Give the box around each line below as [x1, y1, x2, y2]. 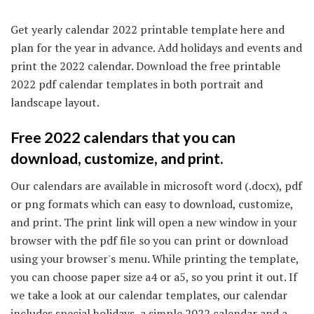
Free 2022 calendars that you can [11, 128, 235, 146]
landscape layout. [11, 95, 100, 111]
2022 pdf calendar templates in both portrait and [11, 76, 263, 93]
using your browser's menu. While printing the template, [11, 250, 299, 266]
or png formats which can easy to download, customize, [11, 196, 293, 212]
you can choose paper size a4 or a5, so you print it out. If [11, 268, 297, 285]
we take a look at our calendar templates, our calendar [11, 287, 287, 303]
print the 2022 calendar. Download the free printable [11, 58, 280, 74]
